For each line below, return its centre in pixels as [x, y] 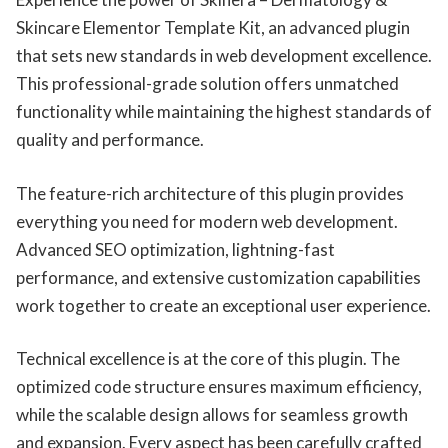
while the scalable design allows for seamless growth [212, 415]
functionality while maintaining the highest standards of [224, 112]
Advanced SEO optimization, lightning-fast [175, 249]
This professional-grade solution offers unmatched [207, 84]
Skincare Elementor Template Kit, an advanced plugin [213, 28]
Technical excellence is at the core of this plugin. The [208, 359]
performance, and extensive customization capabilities [218, 277]
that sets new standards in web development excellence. [224, 56]
